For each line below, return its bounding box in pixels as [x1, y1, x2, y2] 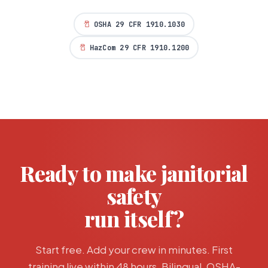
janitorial [160, 159, 248, 188]
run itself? [84, 205, 184, 233]
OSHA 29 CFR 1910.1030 [93, 19, 185, 29]
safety [106, 182, 162, 211]
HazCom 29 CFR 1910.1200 [89, 42, 190, 53]
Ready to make [20, 159, 161, 188]
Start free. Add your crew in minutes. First [35, 243, 233, 257]
